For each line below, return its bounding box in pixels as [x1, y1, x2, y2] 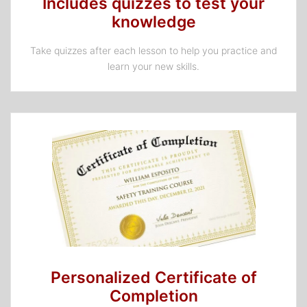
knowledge [111, 12, 196, 32]
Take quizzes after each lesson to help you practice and [29, 45, 278, 57]
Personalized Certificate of [50, 267, 257, 287]
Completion [109, 286, 198, 306]
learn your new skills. [108, 60, 199, 73]
